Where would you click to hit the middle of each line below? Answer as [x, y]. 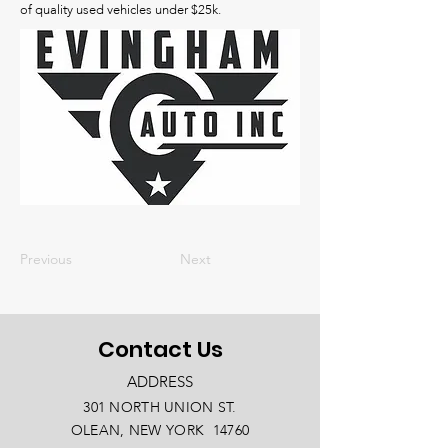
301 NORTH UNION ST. [160, 407]
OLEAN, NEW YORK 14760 [160, 430]
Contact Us [160, 349]
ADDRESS [160, 382]
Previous [46, 259]
